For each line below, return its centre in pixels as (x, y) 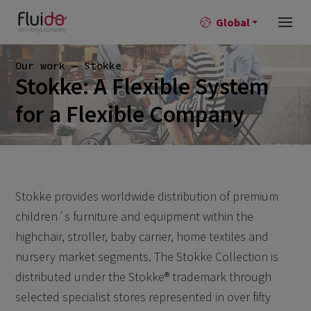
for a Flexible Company (129, 114)
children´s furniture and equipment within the (135, 217)
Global (233, 22)
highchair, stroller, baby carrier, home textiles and (142, 237)
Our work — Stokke (68, 65)
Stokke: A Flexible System (142, 86)
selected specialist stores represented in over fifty (143, 297)
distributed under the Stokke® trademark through (144, 277)
